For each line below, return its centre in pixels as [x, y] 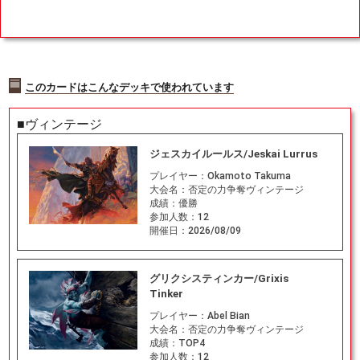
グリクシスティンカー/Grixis [219, 279]
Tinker [166, 294]
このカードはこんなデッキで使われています [130, 88]
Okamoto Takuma [249, 176]
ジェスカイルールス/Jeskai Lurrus [233, 153]
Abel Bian [228, 316]
